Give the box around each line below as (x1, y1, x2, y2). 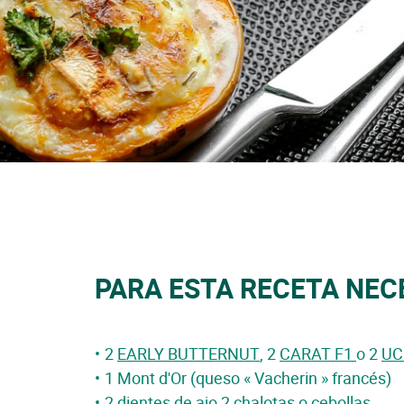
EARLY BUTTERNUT (117, 343, 260, 364)
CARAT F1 (280, 343, 356, 364)
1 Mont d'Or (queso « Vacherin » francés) (105, 367, 391, 389)
